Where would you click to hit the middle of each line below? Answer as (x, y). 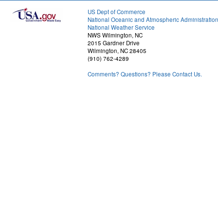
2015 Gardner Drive (114, 43)
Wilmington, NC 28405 (117, 51)
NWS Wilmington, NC (115, 35)
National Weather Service (121, 27)
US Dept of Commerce (117, 12)
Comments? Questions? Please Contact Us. (145, 74)
